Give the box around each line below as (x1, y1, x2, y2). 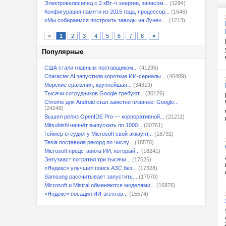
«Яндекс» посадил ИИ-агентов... (44, 191, 128, 197)
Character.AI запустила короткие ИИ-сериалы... (44, 73, 165, 79)
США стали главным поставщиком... (44, 65, 138, 71)
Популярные (42, 48, 83, 55)
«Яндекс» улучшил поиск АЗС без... (44, 165, 137, 171)
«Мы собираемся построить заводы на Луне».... (44, 17, 167, 23)
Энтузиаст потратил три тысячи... (44, 156, 131, 162)
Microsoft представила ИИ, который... (44, 148, 140, 154)
